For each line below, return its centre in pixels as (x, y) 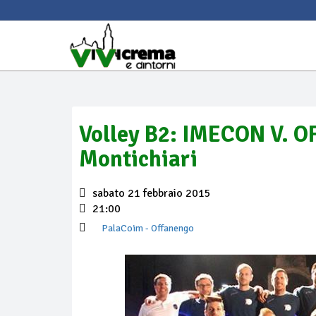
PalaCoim (122, 228)
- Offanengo (169, 228)
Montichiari (138, 159)
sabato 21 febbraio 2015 (150, 193)
